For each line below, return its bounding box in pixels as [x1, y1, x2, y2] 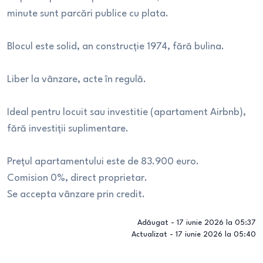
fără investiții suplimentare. [7, 124, 129, 134]
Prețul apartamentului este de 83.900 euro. [7, 157, 199, 167]
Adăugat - [137, 219, 177, 227]
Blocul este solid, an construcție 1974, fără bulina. [7, 42, 224, 52]
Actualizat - [131, 231, 176, 238]
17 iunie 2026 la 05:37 [177, 219, 256, 227]
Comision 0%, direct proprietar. [7, 173, 147, 183]
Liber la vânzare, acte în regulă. [7, 75, 146, 85]
